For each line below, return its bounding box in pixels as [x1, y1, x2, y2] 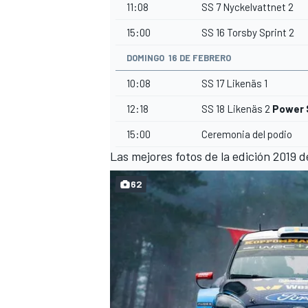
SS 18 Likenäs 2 [201, 102, 272, 115]
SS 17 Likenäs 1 [201, 77, 267, 90]
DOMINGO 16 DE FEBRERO [126, 52, 231, 64]
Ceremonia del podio [201, 128, 292, 141]
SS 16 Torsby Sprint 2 [201, 26, 294, 39]
